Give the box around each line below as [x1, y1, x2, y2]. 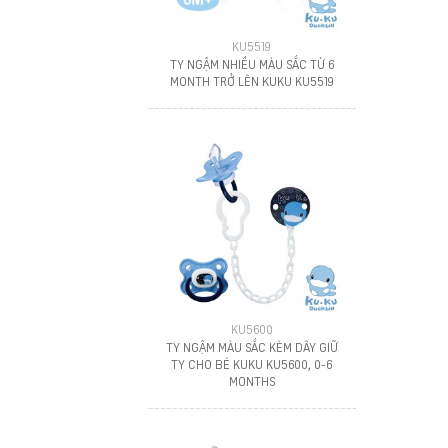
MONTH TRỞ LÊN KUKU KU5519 [169, 72, 334, 88]
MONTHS [228, 372, 275, 388]
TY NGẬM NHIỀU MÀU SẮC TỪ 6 [169, 55, 334, 71]
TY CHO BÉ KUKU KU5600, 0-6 [171, 355, 333, 371]
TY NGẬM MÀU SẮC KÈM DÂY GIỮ [165, 338, 338, 354]
